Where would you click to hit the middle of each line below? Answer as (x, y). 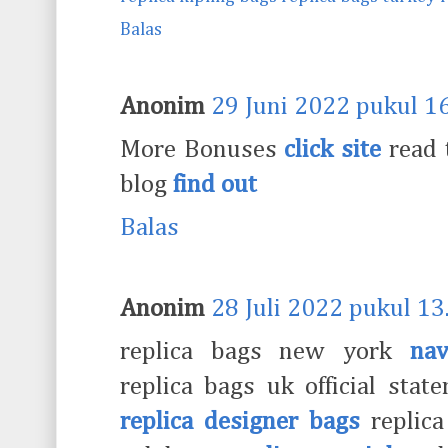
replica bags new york (265, 352)
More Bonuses (202, 149)
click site (333, 149)
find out (215, 184)
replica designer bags (240, 422)
